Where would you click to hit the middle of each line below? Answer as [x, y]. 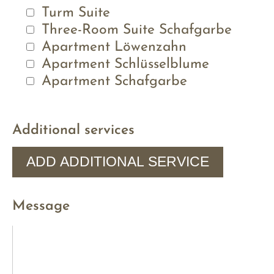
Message [41, 207]
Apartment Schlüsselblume [125, 65]
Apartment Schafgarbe [114, 82]
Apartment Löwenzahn [114, 48]
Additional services [73, 131]
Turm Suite [76, 13]
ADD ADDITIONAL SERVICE [118, 162]
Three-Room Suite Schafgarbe [136, 31]
